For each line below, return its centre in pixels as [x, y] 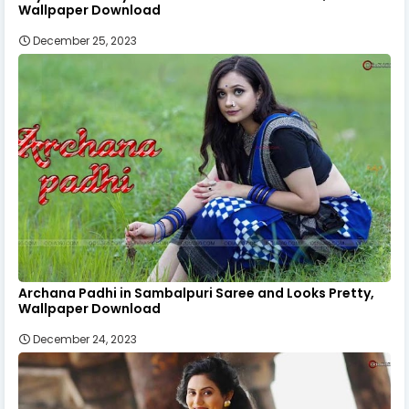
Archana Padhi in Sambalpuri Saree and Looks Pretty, [196, 293]
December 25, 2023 [85, 40]
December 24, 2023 [85, 339]
